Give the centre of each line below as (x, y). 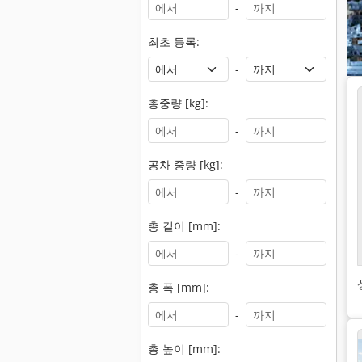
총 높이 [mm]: (184, 349)
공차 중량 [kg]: (185, 164)
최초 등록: (174, 42)
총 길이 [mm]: (184, 226)
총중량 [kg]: (178, 103)
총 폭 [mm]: (179, 287)
